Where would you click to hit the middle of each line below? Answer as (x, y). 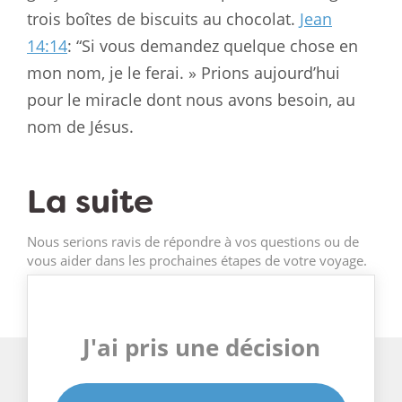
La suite (90, 202)
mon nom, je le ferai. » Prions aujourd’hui (184, 72)
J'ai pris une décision (201, 348)
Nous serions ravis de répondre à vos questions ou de (193, 242)
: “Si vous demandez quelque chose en (213, 45)
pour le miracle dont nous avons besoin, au (191, 99)
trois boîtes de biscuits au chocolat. (163, 18)
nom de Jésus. (80, 126)
